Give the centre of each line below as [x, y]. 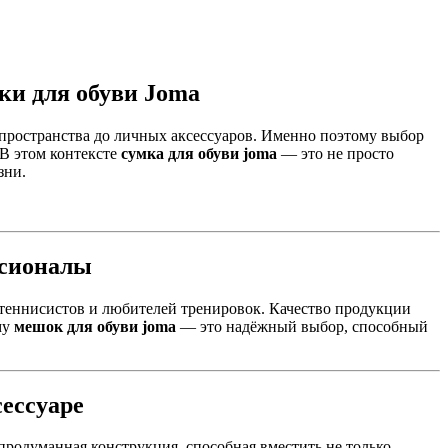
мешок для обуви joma [95, 326]
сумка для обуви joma [199, 153]
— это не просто [335, 153]
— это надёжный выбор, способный [302, 326]
